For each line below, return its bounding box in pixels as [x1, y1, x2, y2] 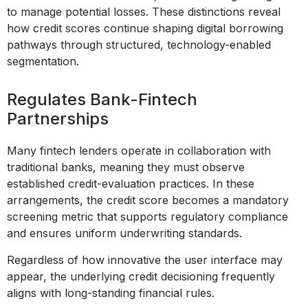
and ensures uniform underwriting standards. [7, 226, 242, 241]
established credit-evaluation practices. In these [7, 177, 254, 191]
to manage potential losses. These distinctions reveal [7, 5, 280, 19]
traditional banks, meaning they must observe [7, 160, 245, 175]
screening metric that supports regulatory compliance [7, 210, 288, 224]
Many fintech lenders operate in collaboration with [7, 144, 271, 158]
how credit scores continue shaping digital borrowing [7, 21, 283, 36]
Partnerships [7, 109, 109, 129]
